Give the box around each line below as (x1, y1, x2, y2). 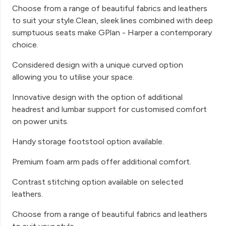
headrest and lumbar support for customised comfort (12, 104, 207, 114)
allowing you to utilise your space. (12, 72, 134, 82)
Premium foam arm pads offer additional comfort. (12, 156, 191, 166)
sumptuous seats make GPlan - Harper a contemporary (12, 27, 212, 37)
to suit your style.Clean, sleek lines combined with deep (12, 15, 213, 25)
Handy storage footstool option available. (12, 136, 164, 146)
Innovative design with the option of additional (12, 92, 183, 102)
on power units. (12, 116, 69, 126)
